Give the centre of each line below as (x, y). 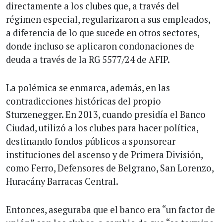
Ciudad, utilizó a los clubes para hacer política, (102, 128)
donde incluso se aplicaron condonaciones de (100, 46)
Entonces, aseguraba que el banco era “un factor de (111, 209)
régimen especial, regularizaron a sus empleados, (108, 19)
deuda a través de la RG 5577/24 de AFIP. (88, 59)
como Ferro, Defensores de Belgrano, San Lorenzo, (110, 168)
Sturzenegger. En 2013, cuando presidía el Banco (106, 114)
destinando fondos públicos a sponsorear (91, 141)
